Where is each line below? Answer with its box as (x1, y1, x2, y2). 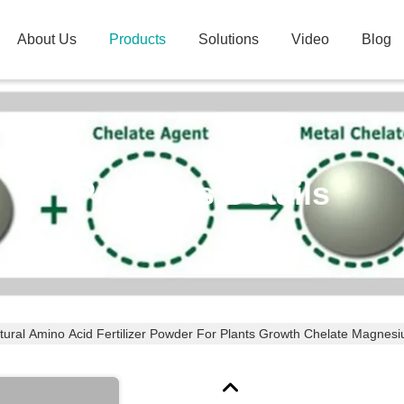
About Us (17, 32, 77, 47)
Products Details (74, 175, 330, 212)
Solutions (198, 32, 259, 47)
